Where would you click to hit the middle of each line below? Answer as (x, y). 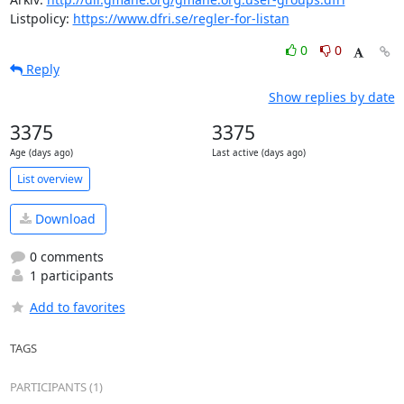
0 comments (64, 256)
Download (64, 219)
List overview (50, 179)
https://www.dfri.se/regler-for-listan (181, 18)
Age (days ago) (41, 153)
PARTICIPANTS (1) (56, 386)
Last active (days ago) (258, 153)
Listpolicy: (41, 18)
